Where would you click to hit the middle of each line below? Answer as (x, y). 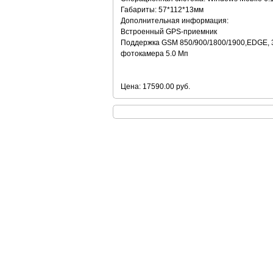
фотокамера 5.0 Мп (154, 54)
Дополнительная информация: (174, 21)
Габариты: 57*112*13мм (162, 10)
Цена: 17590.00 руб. (155, 87)
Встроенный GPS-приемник (168, 32)
